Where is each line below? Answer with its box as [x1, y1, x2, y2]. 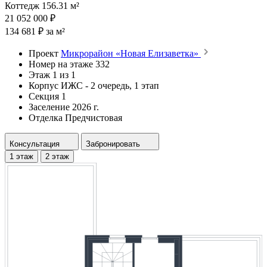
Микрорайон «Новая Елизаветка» [61, 48, 201, 58]
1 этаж [10, 151, 33, 161]
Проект [29, 48, 58, 58]
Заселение [29, 101, 70, 112]
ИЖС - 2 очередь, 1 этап [61, 80, 159, 91]
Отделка [29, 112, 63, 123]
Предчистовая [65, 112, 122, 123]
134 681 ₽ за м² [5, 26, 65, 36]
